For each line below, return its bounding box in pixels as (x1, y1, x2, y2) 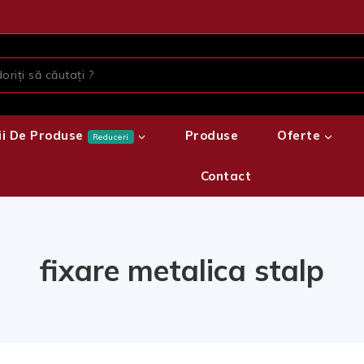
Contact (200, 168, 252, 184)
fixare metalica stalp (40, 251, 324, 288)
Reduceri (92, 131, 129, 142)
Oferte (277, 128, 321, 143)
